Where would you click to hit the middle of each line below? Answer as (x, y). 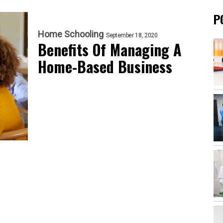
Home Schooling (71, 34)
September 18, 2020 (132, 35)
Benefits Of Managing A (110, 50)
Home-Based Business (105, 66)
